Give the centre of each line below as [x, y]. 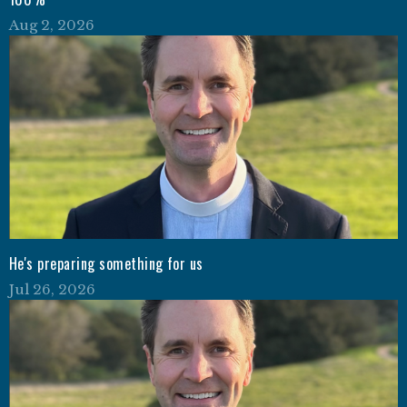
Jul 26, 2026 [52, 289]
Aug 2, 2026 [52, 25]
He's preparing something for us [106, 263]
